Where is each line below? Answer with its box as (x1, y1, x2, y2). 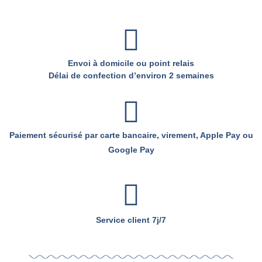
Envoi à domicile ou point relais (68, 58, 194, 68)
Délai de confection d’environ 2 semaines (48, 71, 214, 80)
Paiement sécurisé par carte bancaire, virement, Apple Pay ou (9, 130, 253, 140)
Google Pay (108, 145, 154, 154)
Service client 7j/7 (96, 215, 166, 225)
